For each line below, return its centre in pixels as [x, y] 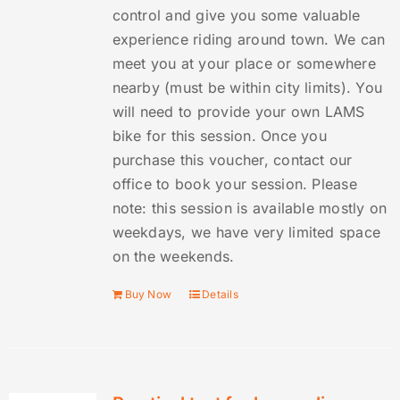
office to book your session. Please [234, 184]
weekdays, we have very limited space [246, 233]
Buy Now [148, 295]
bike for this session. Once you [219, 136]
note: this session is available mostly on [250, 208]
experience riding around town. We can [249, 40]
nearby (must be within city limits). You [247, 88]
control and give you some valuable [236, 16]
